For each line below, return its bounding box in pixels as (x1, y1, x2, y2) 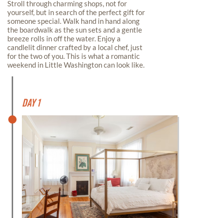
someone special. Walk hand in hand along (7, 17, 140, 25)
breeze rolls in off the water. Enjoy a (7, 34, 121, 43)
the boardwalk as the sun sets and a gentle (7, 25, 142, 34)
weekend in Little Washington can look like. (7, 60, 145, 69)
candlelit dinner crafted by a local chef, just (7, 43, 143, 52)
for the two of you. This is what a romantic (7, 52, 140, 60)
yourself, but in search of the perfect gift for (7, 8, 145, 17)
